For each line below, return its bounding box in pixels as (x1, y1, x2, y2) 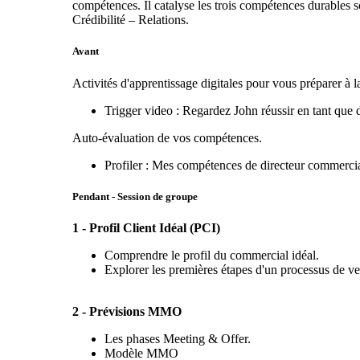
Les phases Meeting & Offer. (104, 331, 251, 346)
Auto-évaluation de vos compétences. (72, 130, 262, 145)
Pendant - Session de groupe (72, 190, 200, 202)
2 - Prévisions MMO (72, 304, 182, 318)
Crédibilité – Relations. (72, 13, 189, 27)
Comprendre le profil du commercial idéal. (104, 247, 319, 262)
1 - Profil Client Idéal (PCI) (72, 220, 220, 235)
